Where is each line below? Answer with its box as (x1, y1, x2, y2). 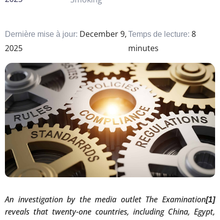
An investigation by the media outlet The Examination (5, 194, 206, 205)
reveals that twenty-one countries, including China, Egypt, (5, 206, 215, 218)
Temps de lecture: (128, 30, 192, 39)
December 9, (80, 28, 127, 40)
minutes (128, 43, 159, 54)
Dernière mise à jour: (5, 30, 80, 39)
